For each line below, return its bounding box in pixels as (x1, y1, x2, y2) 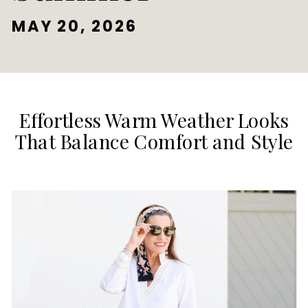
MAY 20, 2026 (11, 15, 138, 38)
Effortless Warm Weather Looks (19, 107, 289, 133)
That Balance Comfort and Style (14, 128, 294, 154)
